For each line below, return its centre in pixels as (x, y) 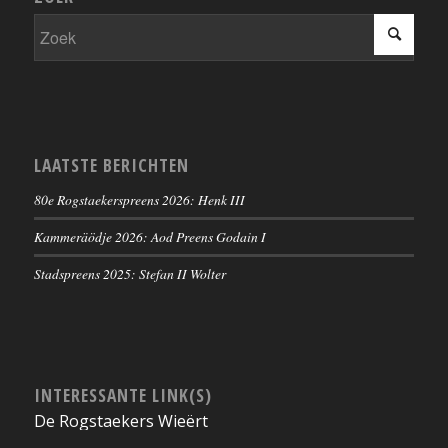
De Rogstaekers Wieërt (120, 421)
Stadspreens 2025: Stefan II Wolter (129, 274)
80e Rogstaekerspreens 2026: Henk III (139, 200)
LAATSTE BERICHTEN (111, 165)
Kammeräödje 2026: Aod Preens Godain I (149, 237)
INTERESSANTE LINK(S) (122, 395)
